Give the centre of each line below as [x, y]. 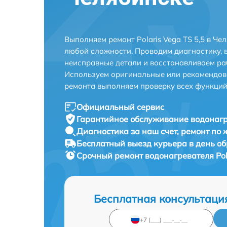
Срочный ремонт [111, 156]
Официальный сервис [120, 107]
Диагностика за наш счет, [129, 131]
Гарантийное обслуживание [134, 119]
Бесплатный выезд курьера [133, 143]
